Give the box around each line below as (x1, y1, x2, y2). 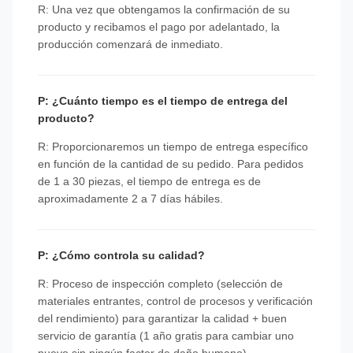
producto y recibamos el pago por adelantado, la (38, 20, 280, 33)
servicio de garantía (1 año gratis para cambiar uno (38, 329, 294, 342)
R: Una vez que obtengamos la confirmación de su (38, 3, 290, 16)
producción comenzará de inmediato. (38, 38, 223, 50)
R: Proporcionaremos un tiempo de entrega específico (38, 140, 308, 153)
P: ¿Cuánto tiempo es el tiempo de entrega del (38, 95, 288, 107)
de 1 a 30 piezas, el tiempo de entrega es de (38, 175, 261, 188)
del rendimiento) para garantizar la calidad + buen (38, 312, 287, 325)
